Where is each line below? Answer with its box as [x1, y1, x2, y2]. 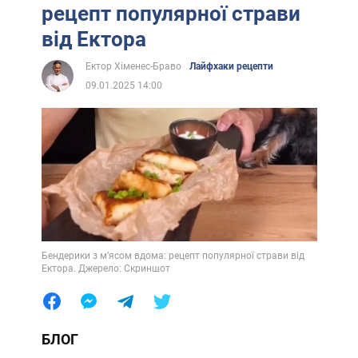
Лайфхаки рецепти [189, 61, 273, 73]
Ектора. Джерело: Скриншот [41, 262, 170, 274]
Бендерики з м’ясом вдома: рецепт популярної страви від [41, 249, 304, 261]
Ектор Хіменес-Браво [85, 61, 181, 73]
